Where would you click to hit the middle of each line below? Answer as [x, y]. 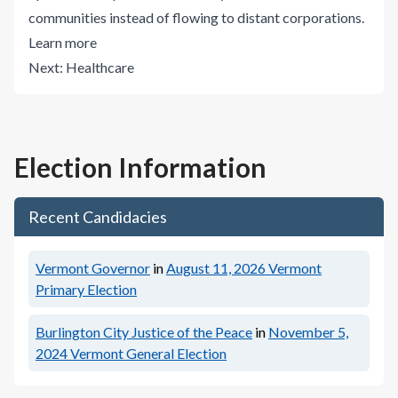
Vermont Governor [93, 268]
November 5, [308, 332]
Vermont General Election [148, 353]
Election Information [140, 167]
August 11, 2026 [216, 268]
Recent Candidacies [98, 217]
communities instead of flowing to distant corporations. [196, 17]
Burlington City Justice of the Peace [144, 332]
